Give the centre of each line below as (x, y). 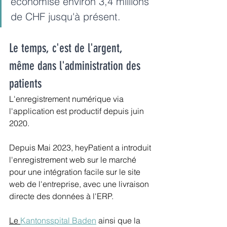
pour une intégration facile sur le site (76, 172)
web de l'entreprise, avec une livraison (80, 184)
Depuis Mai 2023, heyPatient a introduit (81, 148)
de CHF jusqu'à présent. (66, 17)
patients (25, 84)
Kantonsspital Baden (58, 221)
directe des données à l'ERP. (61, 196)
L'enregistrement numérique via (67, 99)
